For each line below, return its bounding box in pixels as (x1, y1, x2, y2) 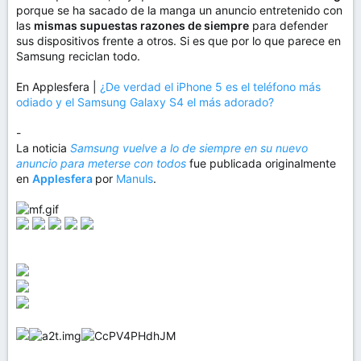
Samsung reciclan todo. (16, 49, 140, 63)
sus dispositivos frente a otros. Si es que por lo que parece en (16, 34, 341, 48)
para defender (249, 19, 328, 32)
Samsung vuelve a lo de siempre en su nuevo (70, 141, 308, 155)
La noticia (16, 141, 70, 155)
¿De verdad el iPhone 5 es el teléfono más (100, 80, 321, 93)
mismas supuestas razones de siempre (34, 19, 249, 32)
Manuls (116, 172, 153, 185)
